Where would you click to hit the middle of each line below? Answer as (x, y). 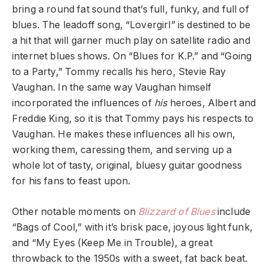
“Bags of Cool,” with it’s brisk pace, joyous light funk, (132, 228)
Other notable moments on (75, 212)
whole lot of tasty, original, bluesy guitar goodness (127, 166)
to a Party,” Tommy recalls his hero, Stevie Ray (119, 72)
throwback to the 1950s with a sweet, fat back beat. (130, 259)
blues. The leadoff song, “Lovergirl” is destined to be (131, 25)
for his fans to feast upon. (71, 181)
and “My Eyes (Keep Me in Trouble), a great (112, 243)
